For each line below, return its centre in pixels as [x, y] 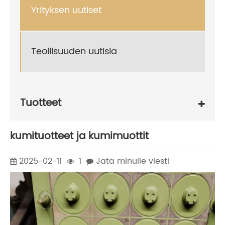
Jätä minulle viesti [133, 161]
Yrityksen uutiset [66, 11]
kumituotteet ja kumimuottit [79, 136]
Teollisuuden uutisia [74, 52]
